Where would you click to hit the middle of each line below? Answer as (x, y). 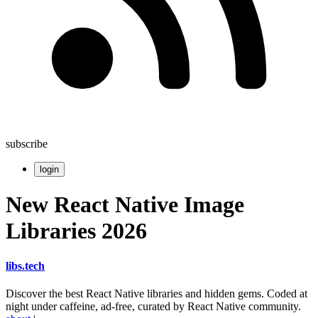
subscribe (27, 144)
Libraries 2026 (76, 231)
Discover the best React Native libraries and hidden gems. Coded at (157, 294)
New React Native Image (125, 205)
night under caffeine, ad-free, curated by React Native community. (153, 307)
